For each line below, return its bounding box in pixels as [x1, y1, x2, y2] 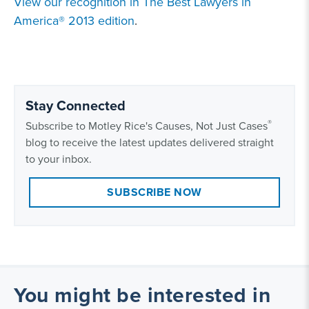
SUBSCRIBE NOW [107, 184, 202, 200]
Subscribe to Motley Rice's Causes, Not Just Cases [26, 118, 268, 133]
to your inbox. [26, 151, 92, 166]
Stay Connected [26, 95, 126, 115]
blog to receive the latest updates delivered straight [26, 134, 274, 150]
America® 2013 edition [14, 12, 134, 29]
